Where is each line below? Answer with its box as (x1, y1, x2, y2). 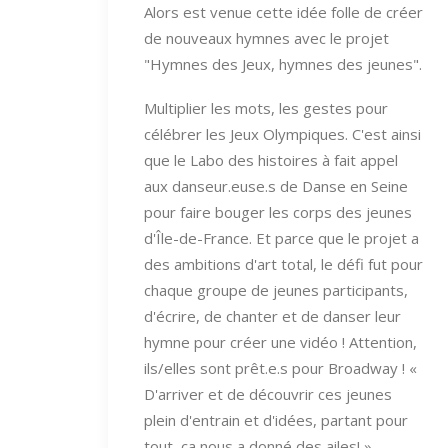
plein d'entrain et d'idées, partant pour (144, 409, 408, 430)
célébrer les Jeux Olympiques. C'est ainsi (144, 123, 421, 144)
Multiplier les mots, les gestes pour (144, 97, 388, 118)
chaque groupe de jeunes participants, (144, 279, 408, 300)
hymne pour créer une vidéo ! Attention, (144, 331, 417, 352)
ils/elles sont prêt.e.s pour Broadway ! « (144, 357, 417, 378)
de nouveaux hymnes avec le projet (144, 27, 389, 48)
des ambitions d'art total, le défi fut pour (144, 253, 423, 274)
